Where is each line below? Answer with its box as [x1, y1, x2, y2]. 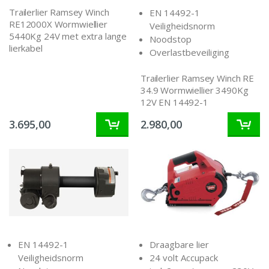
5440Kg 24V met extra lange [9, 29, 127, 42]
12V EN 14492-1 [141, 96, 208, 109]
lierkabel [9, 41, 43, 54]
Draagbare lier [150, 238, 209, 250]
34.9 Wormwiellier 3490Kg [141, 84, 249, 97]
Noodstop [150, 32, 192, 45]
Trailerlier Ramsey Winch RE [141, 72, 254, 85]
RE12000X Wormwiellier [9, 17, 107, 30]
